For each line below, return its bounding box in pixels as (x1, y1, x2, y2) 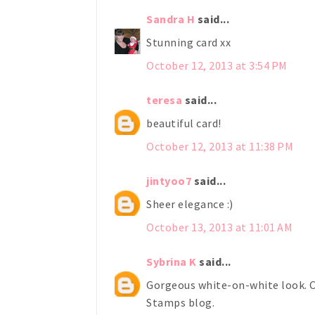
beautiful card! (146, 115, 221, 130)
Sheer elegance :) (146, 196, 233, 211)
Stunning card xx (146, 34, 231, 49)
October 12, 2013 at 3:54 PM (146, 58, 288, 72)
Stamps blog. (146, 295, 214, 309)
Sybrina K (146, 254, 197, 269)
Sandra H (146, 11, 195, 26)
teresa (146, 92, 182, 107)
